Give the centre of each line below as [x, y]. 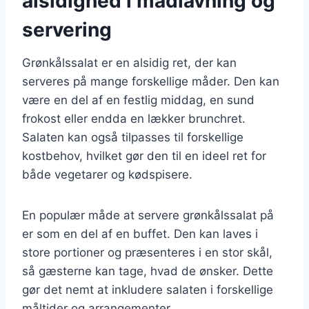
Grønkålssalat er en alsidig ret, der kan [129, 62]
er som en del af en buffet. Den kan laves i [140, 233]
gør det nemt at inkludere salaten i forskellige [148, 289]
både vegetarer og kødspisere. [107, 174]
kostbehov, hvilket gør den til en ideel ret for [144, 156]
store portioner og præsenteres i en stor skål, [147, 252]
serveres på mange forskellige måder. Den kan [151, 81]
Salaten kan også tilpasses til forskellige [133, 137]
